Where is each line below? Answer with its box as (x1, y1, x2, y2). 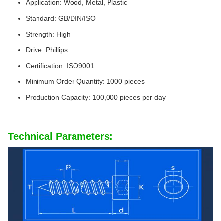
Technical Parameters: (8, 131, 113, 142)
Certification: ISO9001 (26, 62, 94, 70)
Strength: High (26, 30, 71, 38)
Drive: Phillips (26, 46, 68, 54)
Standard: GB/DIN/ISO (26, 14, 96, 22)
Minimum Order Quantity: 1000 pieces (26, 77, 145, 85)
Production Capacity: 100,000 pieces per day (26, 93, 166, 101)
